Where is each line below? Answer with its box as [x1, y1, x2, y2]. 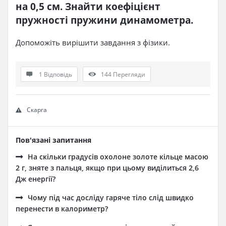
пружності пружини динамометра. [16, 14, 193, 27]
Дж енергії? [16, 174, 55, 184]
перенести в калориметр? [16, 204, 108, 213]
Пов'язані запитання [16, 135, 91, 145]
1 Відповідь [39, 70, 72, 79]
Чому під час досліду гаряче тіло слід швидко [28, 193, 194, 202]
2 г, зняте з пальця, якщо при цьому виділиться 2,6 [16, 163, 199, 173]
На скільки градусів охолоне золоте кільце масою [28, 152, 208, 161]
